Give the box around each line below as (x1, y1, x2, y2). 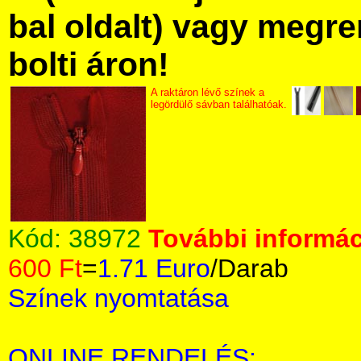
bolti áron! (8, 46, 169, 83)
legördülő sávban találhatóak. (151, 98, 287, 110)
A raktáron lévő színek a (151, 86, 264, 98)
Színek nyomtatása (8, 284, 229, 313)
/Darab (210, 254, 288, 283)
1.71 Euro (98, 254, 210, 283)
